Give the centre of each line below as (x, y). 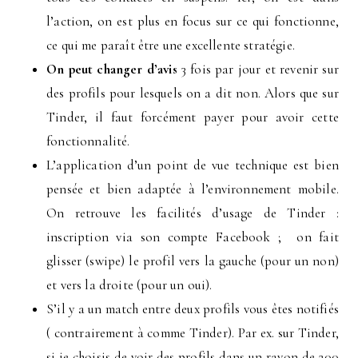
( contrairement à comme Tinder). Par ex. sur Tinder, (193, 333)
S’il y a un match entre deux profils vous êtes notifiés (193, 309)
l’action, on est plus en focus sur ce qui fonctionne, (193, 22)
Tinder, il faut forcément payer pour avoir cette (193, 117)
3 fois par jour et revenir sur (258, 70)
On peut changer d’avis (112, 70)
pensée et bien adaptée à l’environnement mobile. (193, 189)
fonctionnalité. (88, 141)
